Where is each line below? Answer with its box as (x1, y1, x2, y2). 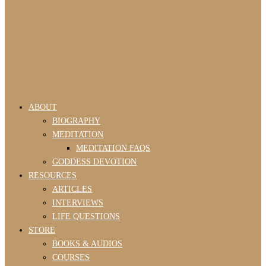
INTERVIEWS (52, 198, 103, 207)
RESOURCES (28, 170, 77, 180)
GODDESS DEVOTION (52, 157, 137, 166)
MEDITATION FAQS (76, 143, 150, 153)
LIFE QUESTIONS (52, 211, 120, 221)
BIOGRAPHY (52, 116, 100, 125)
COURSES (52, 252, 90, 262)
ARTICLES (52, 184, 92, 194)
